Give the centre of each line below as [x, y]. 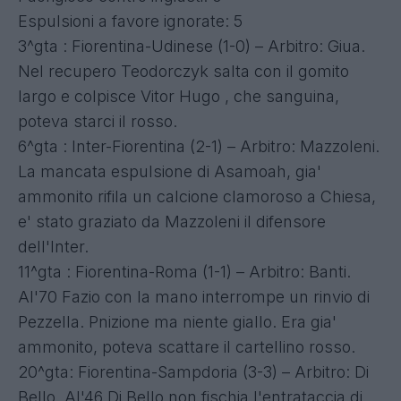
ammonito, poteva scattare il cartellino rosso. [187, 346]
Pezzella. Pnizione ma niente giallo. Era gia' [177, 321]
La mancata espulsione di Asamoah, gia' [170, 171]
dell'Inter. [53, 246]
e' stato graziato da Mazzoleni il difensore [172, 221]
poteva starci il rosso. [98, 121]
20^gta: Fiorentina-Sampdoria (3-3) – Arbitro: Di [193, 371]
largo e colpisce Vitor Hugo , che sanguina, [179, 96]
